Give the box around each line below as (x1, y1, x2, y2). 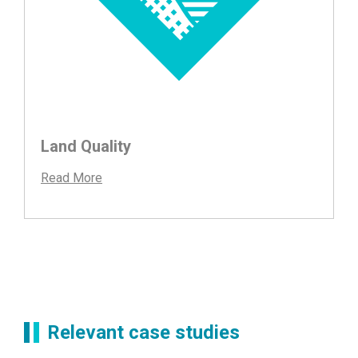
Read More (41, 170, 102, 186)
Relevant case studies (47, 321, 240, 344)
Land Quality (41, 137, 131, 157)
